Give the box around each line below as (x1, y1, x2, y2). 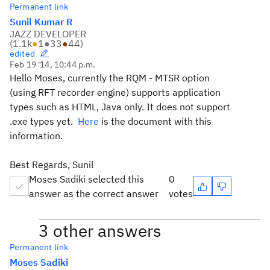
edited (10, 48, 35, 59)
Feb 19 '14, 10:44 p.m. (10, 59, 96, 70)
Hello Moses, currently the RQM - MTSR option (10, 72, 210, 84)
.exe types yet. (10, 115, 78, 127)
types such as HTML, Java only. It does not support (10, 101, 230, 113)
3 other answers (39, 219, 162, 242)
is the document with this (99, 115, 212, 127)
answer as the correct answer (29, 187, 159, 199)
